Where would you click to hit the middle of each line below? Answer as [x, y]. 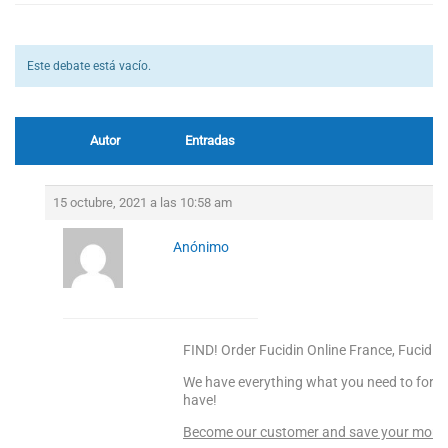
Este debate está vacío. [89, 66]
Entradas [210, 140]
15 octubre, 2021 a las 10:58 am [142, 202]
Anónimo [200, 247]
